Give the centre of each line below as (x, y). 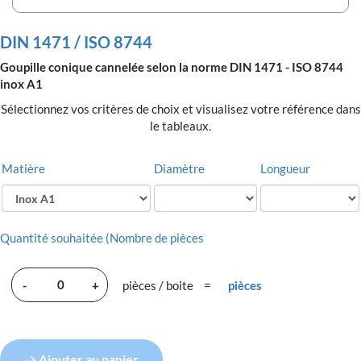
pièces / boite (158, 286)
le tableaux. (180, 126)
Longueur (285, 169)
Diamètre (179, 169)
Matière (23, 169)
